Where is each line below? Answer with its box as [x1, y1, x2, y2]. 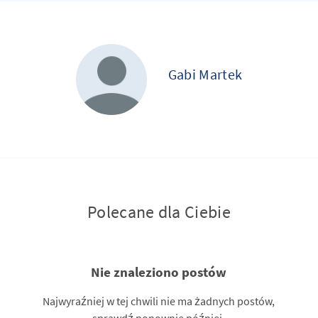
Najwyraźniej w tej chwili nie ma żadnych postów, [43, 294, 275, 309]
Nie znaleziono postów [91, 263, 227, 280]
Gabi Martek [168, 65, 243, 83]
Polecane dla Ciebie [87, 201, 231, 223]
